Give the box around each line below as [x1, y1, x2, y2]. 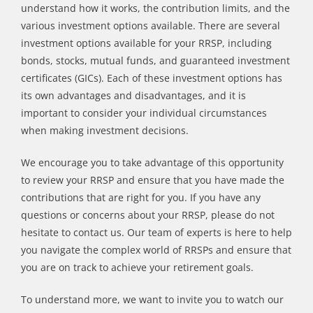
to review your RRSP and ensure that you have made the [21, 173, 284, 187]
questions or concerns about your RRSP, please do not [21, 208, 275, 221]
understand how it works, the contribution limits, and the [21, 1, 290, 15]
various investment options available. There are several [21, 19, 280, 32]
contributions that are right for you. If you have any [21, 191, 261, 204]
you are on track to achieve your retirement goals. [21, 261, 254, 274]
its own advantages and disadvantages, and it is [21, 89, 246, 102]
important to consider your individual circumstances [21, 106, 267, 119]
